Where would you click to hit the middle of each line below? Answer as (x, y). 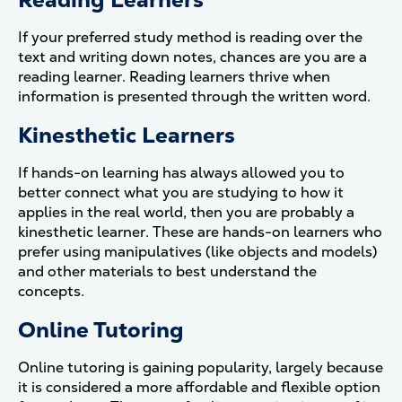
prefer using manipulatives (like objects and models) (197, 252)
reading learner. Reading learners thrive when (174, 77)
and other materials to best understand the (167, 271)
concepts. (51, 291)
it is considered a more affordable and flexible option (199, 387)
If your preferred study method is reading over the (190, 37)
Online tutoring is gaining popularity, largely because (201, 367)
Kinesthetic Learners (127, 135)
